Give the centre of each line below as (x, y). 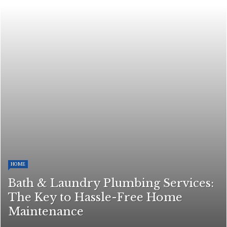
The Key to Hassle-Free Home (95, 197)
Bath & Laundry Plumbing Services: (111, 183)
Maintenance (46, 212)
